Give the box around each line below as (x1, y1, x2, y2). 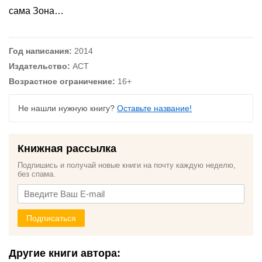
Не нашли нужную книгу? (18, 104, 117, 113)
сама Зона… (9, 6, 64, 16)
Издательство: (9, 61, 70, 71)
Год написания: (9, 46, 72, 56)
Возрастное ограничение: (9, 77, 115, 86)
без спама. (18, 170, 56, 178)
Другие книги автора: (9, 247, 120, 259)
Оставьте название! (117, 104, 192, 113)
